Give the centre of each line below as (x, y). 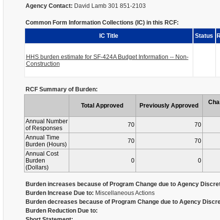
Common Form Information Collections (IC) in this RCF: (102, 23)
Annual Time (42, 137)
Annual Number (46, 121)
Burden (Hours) (46, 144)
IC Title (109, 36)
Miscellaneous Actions (124, 193)
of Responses (44, 128)
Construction (43, 64)
